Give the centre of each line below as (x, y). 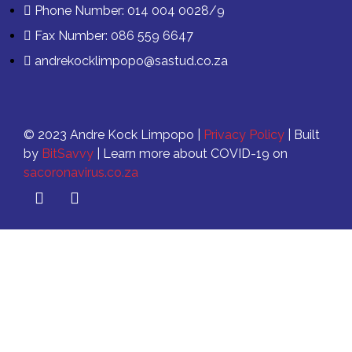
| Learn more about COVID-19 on (191, 153)
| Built (302, 134)
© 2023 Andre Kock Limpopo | (114, 134)
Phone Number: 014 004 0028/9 (130, 10)
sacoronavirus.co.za (81, 172)
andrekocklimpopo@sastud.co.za (131, 60)
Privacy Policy (244, 134)
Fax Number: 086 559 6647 (114, 35)
